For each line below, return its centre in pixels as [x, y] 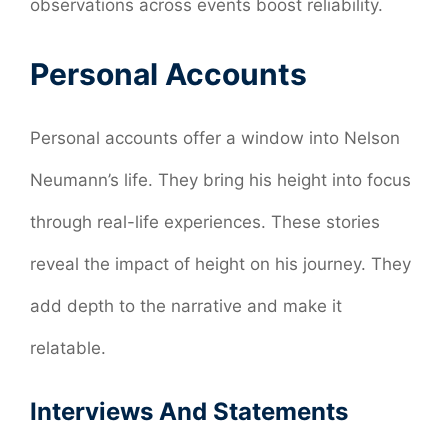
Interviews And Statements [189, 412]
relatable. [68, 347]
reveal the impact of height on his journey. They [220, 263]
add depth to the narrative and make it [186, 305]
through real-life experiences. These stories [205, 221]
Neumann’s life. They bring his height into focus [220, 179]
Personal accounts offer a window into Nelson [215, 137]
